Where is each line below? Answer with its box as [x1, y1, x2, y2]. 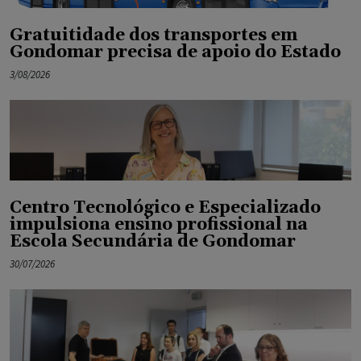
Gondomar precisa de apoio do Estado [10, 41, 341, 63]
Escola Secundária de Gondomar [10, 230, 296, 252]
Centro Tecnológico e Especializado [10, 197, 321, 218]
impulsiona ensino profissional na [10, 214, 308, 235]
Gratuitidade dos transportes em [10, 24, 297, 46]
